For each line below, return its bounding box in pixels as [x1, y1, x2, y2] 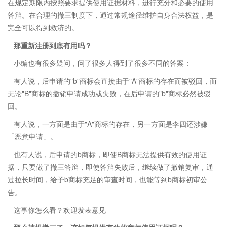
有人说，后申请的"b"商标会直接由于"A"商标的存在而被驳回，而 [14, 75, 217, 86]
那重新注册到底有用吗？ [14, 40, 92, 50]
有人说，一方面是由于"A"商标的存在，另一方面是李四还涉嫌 [14, 119, 208, 129]
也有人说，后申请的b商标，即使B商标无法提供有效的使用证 [14, 149, 207, 159]
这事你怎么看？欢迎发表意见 [14, 205, 106, 215]
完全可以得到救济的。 [8, 22, 79, 32]
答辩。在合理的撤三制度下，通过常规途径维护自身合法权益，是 [8, 10, 213, 20]
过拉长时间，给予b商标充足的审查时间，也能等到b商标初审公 [8, 174, 207, 184]
